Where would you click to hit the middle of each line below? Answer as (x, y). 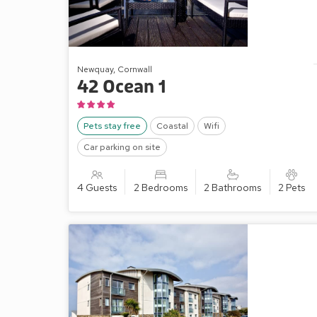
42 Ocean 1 (122, 87)
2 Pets (291, 187)
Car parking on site (122, 147)
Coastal (172, 126)
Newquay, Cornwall (115, 69)
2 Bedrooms (160, 187)
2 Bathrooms (233, 187)
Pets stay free (112, 126)
